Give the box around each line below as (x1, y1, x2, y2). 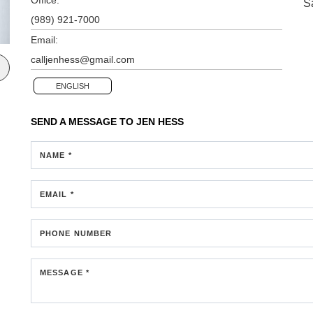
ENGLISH (56, 81, 89, 90)
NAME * (40, 150, 72, 159)
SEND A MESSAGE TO (31, 115, 136, 127)
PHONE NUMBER (40, 228, 112, 238)
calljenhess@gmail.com (31, 53, 135, 65)
